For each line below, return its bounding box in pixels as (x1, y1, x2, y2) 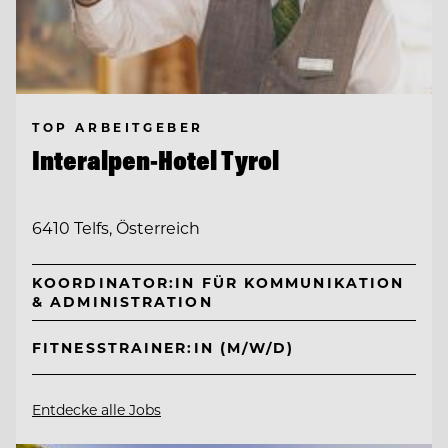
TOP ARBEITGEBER (32, 118, 204, 135)
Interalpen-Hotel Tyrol (32, 142, 279, 177)
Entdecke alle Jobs (32, 399, 161, 419)
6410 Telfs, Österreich (32, 217, 200, 239)
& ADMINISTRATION (32, 292, 213, 312)
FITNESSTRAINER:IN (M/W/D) (32, 337, 295, 357)
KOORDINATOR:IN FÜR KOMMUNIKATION (32, 273, 405, 293)
